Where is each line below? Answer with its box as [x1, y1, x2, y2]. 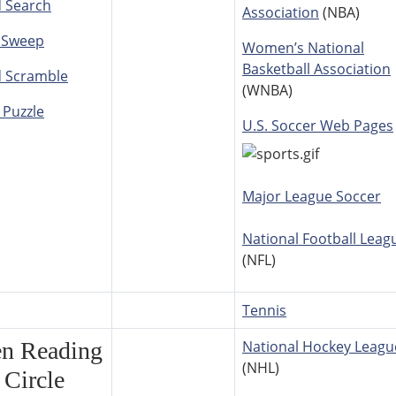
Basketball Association [242, 59, 391, 80]
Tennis [242, 301, 286, 321]
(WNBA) [242, 80, 293, 101]
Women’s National [242, 38, 364, 58]
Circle [4, 366, 65, 394]
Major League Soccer [242, 187, 381, 207]
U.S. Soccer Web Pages [242, 116, 393, 136]
